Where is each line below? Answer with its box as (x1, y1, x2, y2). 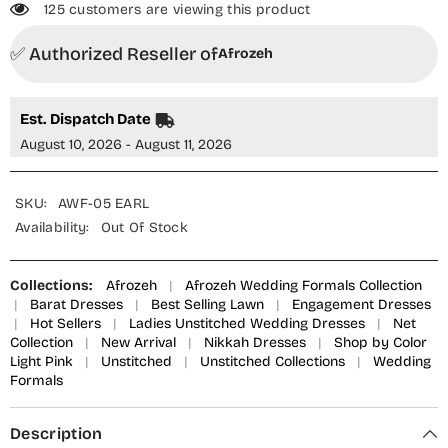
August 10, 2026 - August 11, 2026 (20, 135, 232, 153)
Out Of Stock (100, 218, 189, 236)
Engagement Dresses (292, 295, 431, 313)
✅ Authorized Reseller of (10, 42, 218, 65)
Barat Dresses (30, 295, 123, 313)
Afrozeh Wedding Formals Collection (185, 276, 422, 294)
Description (10, 423, 103, 443)
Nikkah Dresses (204, 333, 306, 351)
